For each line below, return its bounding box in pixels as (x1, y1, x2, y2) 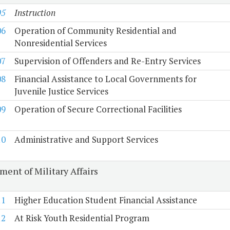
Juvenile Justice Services (14, 85, 108, 98)
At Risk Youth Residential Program (14, 212, 149, 224)
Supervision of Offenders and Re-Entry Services (14, 55, 201, 67)
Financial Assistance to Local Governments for (14, 73, 197, 85)
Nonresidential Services (14, 37, 107, 49)
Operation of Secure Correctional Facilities (14, 103, 182, 116)
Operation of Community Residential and (14, 25, 177, 37)
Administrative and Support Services (14, 133, 158, 146)
